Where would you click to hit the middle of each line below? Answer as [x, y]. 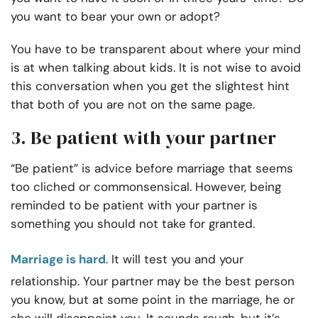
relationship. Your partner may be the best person [153, 281]
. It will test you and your [175, 259]
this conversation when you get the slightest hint [150, 86]
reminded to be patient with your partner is [134, 205]
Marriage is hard [58, 259]
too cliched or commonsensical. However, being [146, 187]
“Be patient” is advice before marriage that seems [152, 169]
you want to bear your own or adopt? [115, 17]
